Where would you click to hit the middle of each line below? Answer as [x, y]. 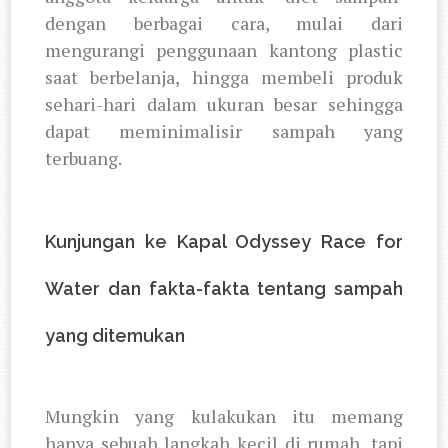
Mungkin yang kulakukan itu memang [224, 415]
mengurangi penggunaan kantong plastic [224, 49]
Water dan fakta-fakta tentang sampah [224, 288]
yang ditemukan [115, 335]
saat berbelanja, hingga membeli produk [224, 76]
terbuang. [84, 157]
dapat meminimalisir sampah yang [224, 130]
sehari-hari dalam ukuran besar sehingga [224, 103]
